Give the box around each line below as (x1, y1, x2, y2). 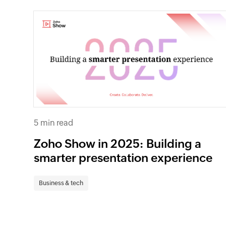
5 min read (34, 118, 74, 128)
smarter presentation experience (34, 151, 213, 164)
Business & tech (39, 179, 84, 187)
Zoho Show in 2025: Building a (34, 137, 202, 150)
